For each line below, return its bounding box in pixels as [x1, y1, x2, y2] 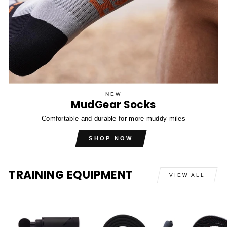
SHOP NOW [89, 135, 133, 141]
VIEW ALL [169, 172, 205, 178]
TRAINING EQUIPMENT [9, 167, 133, 183]
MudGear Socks [71, 98, 156, 112]
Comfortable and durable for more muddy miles [41, 114, 186, 122]
